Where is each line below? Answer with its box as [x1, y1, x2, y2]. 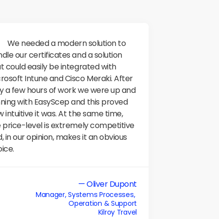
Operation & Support [68, 198, 137, 208]
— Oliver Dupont [78, 178, 137, 190]
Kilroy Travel [98, 207, 137, 217]
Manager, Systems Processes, [35, 190, 137, 199]
